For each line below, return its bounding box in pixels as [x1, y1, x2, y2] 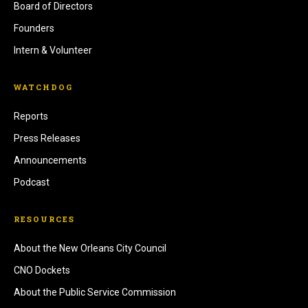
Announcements [14, 155, 87, 166]
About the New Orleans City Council [14, 243, 166, 254]
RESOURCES [14, 214, 75, 225]
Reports [14, 111, 48, 122]
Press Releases [14, 133, 80, 144]
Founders [14, 23, 54, 34]
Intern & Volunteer [14, 45, 92, 56]
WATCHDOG [14, 82, 73, 93]
